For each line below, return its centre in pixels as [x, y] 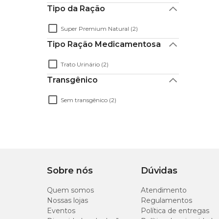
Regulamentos [166, 200]
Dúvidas [159, 171]
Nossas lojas [67, 200]
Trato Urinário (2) [85, 64]
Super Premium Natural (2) [99, 28]
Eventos [61, 211]
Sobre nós [70, 171]
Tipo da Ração [76, 9]
